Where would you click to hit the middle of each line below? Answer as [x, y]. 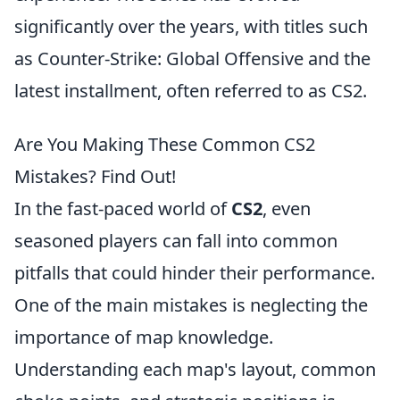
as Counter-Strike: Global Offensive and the [192, 58]
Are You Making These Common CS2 [165, 144]
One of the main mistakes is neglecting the [191, 305]
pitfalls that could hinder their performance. [195, 273]
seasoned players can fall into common [176, 241]
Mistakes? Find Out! [95, 176]
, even [287, 208]
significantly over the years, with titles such [191, 26]
